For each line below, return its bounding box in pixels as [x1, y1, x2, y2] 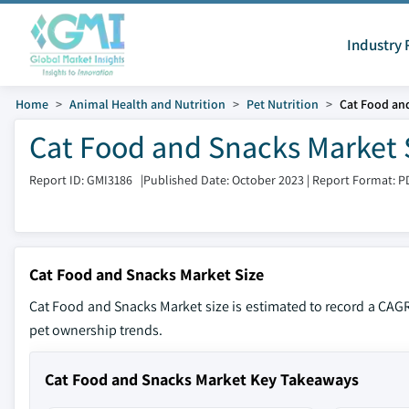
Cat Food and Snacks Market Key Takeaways [45, 369, 359, 390]
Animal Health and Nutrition [69, 96, 225, 112]
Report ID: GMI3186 [29, 171, 132, 188]
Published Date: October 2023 [143, 171, 304, 188]
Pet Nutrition [246, 96, 319, 112]
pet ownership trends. [29, 320, 163, 340]
